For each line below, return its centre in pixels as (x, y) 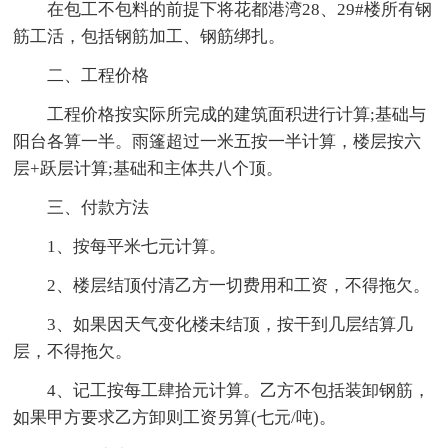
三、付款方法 (98, 207)
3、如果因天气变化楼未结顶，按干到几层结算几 (230, 324)
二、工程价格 (98, 75)
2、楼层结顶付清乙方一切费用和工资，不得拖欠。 (239, 285)
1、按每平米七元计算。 (137, 246)
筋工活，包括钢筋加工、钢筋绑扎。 (149, 36)
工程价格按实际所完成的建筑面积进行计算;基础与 (237, 114)
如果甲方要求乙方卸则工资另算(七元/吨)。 (175, 417)
